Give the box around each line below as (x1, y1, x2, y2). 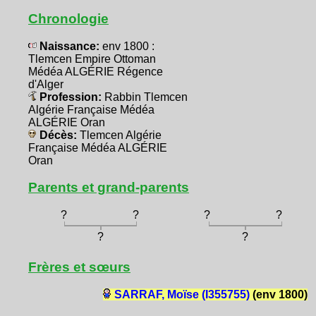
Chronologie (28, 11, 109, 26)
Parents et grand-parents (28, 180, 189, 195)
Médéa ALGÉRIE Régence (28, 66, 163, 78)
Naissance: (37, 40, 102, 52)
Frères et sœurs (28, 260, 130, 275)
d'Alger (28, 78, 63, 90)
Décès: (37, 129, 80, 141)
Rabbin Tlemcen (104, 91, 188, 103)
